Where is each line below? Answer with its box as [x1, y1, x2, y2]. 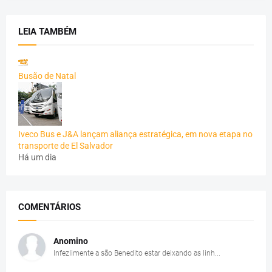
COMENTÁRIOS [18, 201, 81, 212]
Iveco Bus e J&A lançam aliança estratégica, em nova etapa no [18, 129, 253, 139]
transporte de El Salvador [18, 140, 113, 151]
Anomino [53, 236, 88, 246]
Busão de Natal [18, 70, 76, 81]
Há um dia [18, 152, 56, 162]
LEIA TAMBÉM [18, 25, 76, 37]
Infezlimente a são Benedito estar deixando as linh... [53, 248, 220, 257]
